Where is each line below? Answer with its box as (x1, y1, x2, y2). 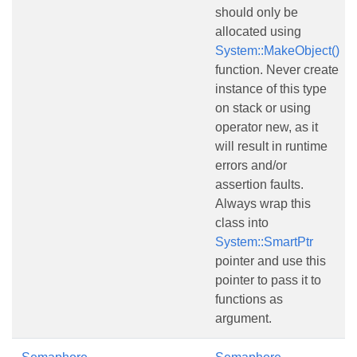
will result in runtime (215, 139, 328, 153)
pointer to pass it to (215, 273, 321, 287)
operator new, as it (215, 120, 318, 134)
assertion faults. (215, 178, 304, 191)
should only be (215, 6, 298, 19)
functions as (215, 292, 283, 306)
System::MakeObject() (215, 44, 339, 57)
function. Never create (215, 63, 339, 76)
